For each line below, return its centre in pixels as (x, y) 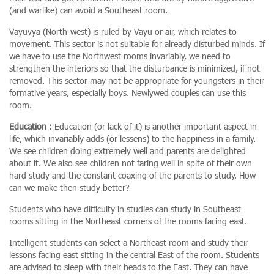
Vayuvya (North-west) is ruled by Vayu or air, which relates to (123, 31)
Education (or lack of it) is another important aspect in (156, 126)
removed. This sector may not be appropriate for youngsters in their (137, 80)
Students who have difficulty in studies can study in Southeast (125, 209)
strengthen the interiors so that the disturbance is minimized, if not (135, 68)
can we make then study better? (69, 187)
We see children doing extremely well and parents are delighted (128, 150)
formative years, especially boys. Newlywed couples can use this (128, 92)
